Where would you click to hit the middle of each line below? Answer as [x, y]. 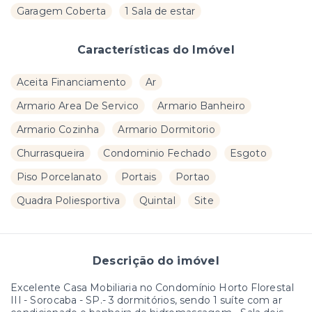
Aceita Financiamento [71, 82]
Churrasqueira [50, 153]
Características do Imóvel [156, 49]
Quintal [157, 200]
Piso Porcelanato [59, 177]
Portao [193, 177]
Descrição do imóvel [156, 260]
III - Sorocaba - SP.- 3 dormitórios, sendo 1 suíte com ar [146, 300]
